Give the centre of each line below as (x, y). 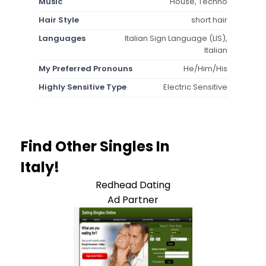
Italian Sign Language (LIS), (176, 38)
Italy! (40, 167)
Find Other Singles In (95, 146)
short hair (209, 20)
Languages (62, 38)
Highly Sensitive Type (83, 87)
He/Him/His (205, 68)
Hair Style (59, 20)
